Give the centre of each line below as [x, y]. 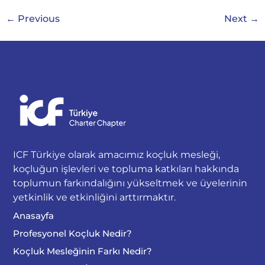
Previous [38, 19]
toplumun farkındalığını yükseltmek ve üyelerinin [130, 183]
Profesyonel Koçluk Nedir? [73, 234]
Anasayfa [34, 216]
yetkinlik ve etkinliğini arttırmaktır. [95, 198]
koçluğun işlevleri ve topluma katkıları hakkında [126, 169]
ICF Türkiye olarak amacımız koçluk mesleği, [117, 155]
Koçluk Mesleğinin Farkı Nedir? [83, 251]
